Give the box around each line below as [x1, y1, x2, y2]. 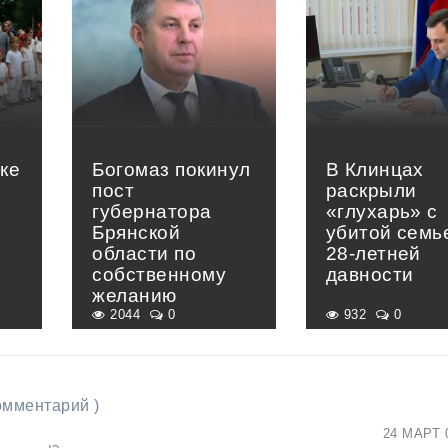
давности [325, 264, 414, 286]
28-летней [325, 243, 421, 265]
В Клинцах [325, 159, 424, 181]
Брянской [92, 222, 181, 244]
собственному [92, 264, 227, 286]
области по [92, 243, 197, 265]
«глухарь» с [325, 201, 438, 223]
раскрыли [325, 180, 417, 202]
